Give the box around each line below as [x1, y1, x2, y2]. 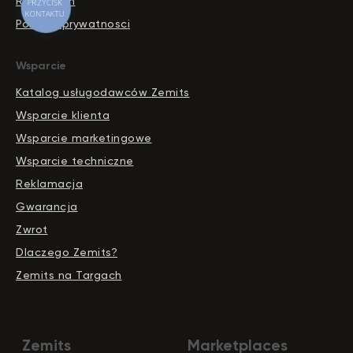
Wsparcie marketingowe [16, 132, 152, 145]
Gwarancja [16, 200, 78, 214]
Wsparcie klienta [16, 109, 110, 122]
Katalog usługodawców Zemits [16, 86, 190, 99]
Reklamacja [16, 177, 83, 191]
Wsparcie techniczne [16, 154, 134, 168]
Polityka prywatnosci [16, 17, 130, 31]
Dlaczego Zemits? [16, 246, 117, 259]
